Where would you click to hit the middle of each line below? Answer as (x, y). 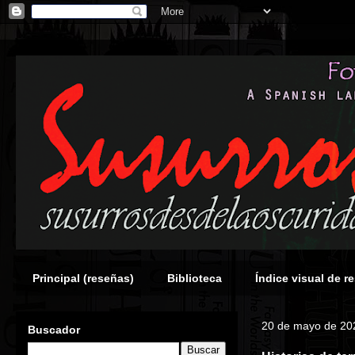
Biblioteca (195, 278)
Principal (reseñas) (83, 278)
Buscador (54, 330)
